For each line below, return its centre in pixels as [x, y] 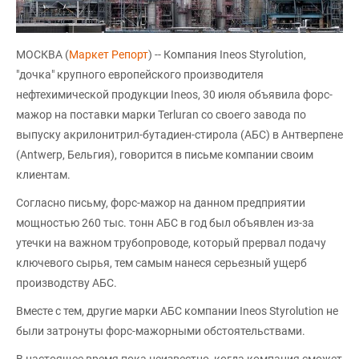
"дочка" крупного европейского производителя [140, 74]
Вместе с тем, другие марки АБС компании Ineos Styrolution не [177, 311]
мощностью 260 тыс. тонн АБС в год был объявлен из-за [165, 222]
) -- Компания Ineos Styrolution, [227, 54]
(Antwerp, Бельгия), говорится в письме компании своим [165, 154]
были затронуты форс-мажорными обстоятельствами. [161, 331]
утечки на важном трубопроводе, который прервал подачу [171, 242]
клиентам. [43, 174]
